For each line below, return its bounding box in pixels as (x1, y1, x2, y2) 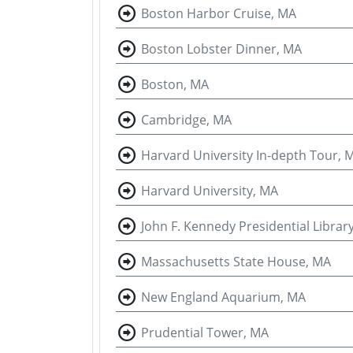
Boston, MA (141, 76, 209, 94)
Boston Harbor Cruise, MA (141, 5, 296, 23)
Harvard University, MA (141, 182, 278, 200)
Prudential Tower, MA (141, 324, 269, 342)
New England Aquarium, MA (141, 288, 306, 307)
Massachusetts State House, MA (141, 253, 331, 271)
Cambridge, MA (141, 111, 232, 129)
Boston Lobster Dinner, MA (141, 40, 302, 58)
